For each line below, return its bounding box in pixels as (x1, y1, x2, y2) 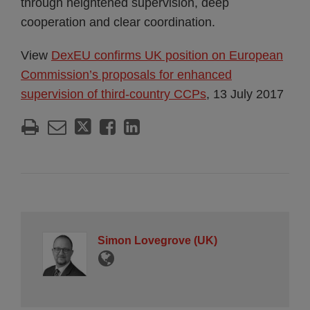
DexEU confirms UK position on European (51, 48, 283, 62)
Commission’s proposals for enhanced (21, 68, 232, 82)
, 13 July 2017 (206, 87, 284, 101)
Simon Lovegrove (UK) (98, 235, 217, 246)
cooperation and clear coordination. (21, 15, 215, 29)
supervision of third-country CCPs (21, 87, 206, 101)
